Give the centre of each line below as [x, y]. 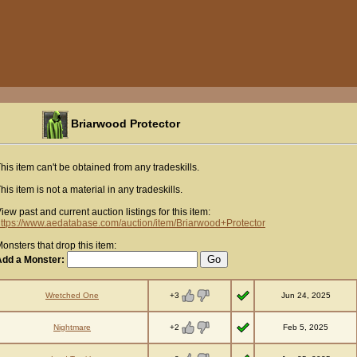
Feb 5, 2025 [306, 327]
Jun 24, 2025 [306, 295]
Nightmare [72, 327]
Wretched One [72, 295]
